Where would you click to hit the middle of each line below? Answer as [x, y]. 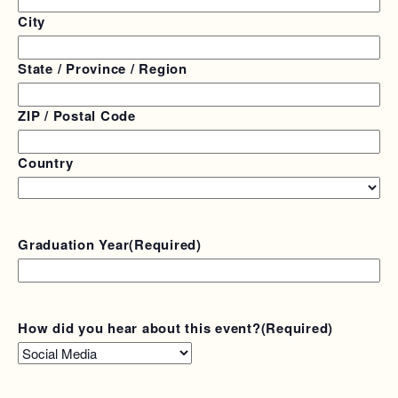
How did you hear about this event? [139, 328]
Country [46, 163]
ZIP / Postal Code [77, 115]
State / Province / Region [103, 68]
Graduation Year [74, 244]
